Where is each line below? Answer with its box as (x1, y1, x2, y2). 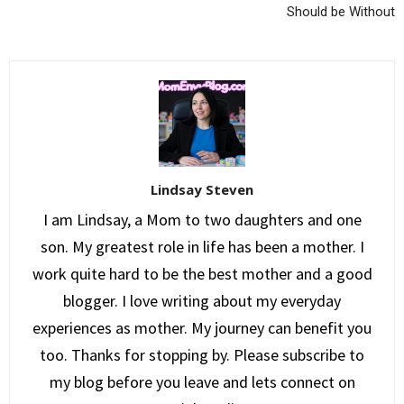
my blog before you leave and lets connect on (49, 371, 355, 392)
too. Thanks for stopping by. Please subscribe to (40, 344, 364, 365)
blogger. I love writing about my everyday (63, 289, 341, 311)
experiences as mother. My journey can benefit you (32, 317, 372, 338)
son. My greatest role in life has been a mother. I (40, 235, 364, 257)
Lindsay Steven (151, 179, 253, 198)
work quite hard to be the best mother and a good (32, 262, 372, 284)
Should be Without (287, 3, 395, 20)
